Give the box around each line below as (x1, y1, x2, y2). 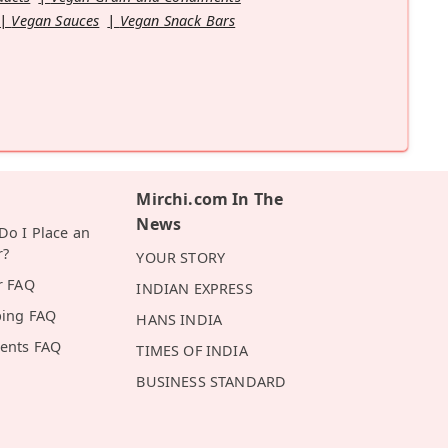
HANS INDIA (136, 309, 223, 329)
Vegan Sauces (11, 10, 100, 30)
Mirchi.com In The (136, 187, 284, 210)
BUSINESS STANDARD (136, 371, 287, 391)
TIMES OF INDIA (136, 340, 248, 360)
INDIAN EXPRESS (136, 278, 253, 298)
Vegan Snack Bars (119, 10, 236, 30)
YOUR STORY (136, 247, 226, 267)
